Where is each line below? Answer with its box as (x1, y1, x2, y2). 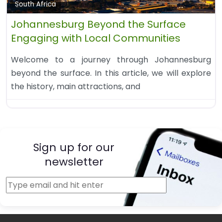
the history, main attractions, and (11, 81, 140, 93)
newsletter (44, 154, 104, 170)
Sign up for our (33, 140, 115, 156)
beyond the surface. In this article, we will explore (11, 67, 211, 79)
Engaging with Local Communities (11, 31, 180, 46)
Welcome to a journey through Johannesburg (11, 54, 211, 66)
